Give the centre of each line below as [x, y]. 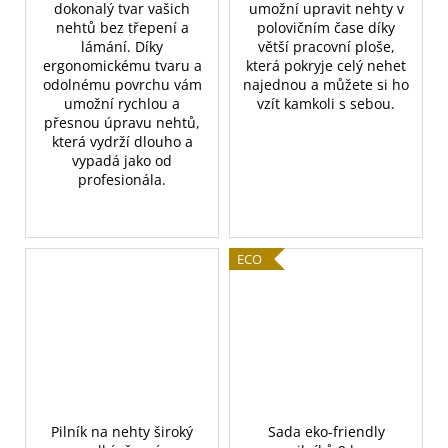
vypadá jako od [122, 160]
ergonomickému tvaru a [122, 65]
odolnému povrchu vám [122, 84]
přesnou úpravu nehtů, [122, 122]
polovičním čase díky [326, 27]
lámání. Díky [122, 46]
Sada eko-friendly [326, 432]
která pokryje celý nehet [326, 65]
